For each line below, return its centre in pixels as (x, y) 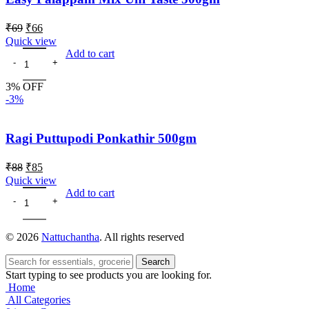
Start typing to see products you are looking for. (109, 275)
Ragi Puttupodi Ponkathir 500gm (101, 138)
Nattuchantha (70, 237)
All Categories (39, 299)
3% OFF (24, 87)
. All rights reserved (142, 237)
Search (156, 261)
